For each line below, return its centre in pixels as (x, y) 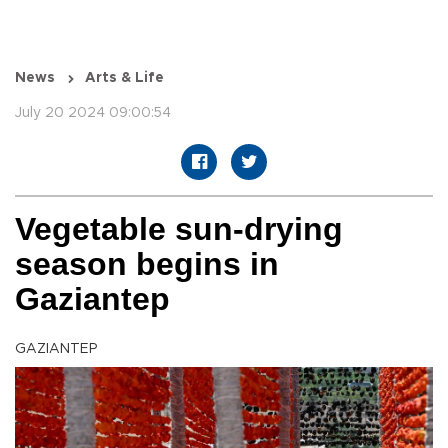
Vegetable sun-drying (179, 229)
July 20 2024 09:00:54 (93, 113)
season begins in (147, 264)
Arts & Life (124, 78)
